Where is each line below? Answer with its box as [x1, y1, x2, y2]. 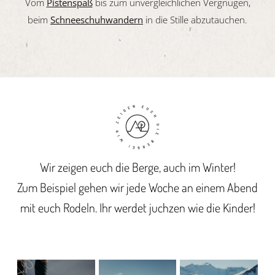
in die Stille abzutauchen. [143, 13, 247, 26]
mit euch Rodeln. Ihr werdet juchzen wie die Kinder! [20, 199, 255, 215]
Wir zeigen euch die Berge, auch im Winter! [39, 158, 236, 175]
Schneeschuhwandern [50, 13, 143, 26]
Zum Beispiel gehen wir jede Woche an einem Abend [17, 179, 258, 195]
